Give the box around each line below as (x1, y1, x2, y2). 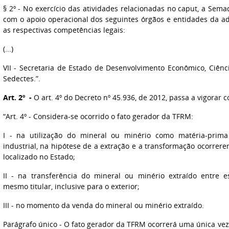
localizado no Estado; (3, 152, 75, 162)
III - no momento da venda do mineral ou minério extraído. (3, 200, 204, 210)
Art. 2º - (3, 93, 32, 102)
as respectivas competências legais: (3, 25, 125, 35)
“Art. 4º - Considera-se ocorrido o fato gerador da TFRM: (3, 111, 193, 121)
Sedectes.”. (3, 74, 40, 83)
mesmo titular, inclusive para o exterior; (3, 181, 140, 191)
